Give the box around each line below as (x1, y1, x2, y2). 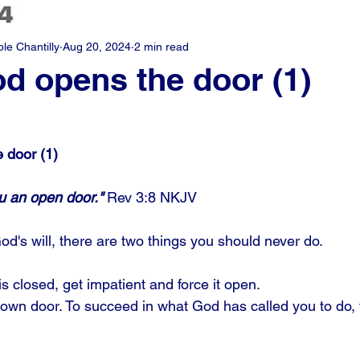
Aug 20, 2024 (63, 39, 131, 53)
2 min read (134, 39, 189, 53)
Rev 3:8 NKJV (103, 189, 197, 206)
